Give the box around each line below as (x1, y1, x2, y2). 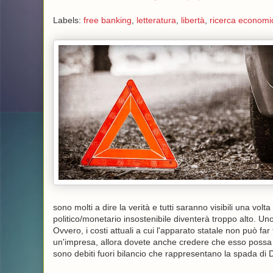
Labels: (52, 15, 83, 26)
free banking (83, 15, 132, 26)
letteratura (136, 15, 176, 26)
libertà (180, 15, 205, 26)
